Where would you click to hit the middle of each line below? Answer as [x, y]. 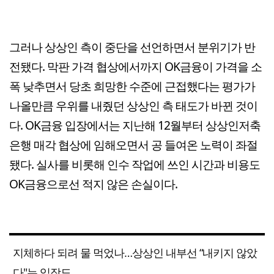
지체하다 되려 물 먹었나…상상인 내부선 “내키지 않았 [135, 252]
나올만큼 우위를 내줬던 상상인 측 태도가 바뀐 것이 [133, 105]
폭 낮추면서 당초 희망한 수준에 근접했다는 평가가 [132, 86]
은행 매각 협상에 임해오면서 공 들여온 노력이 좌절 [133, 144]
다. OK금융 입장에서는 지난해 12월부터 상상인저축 [135, 125]
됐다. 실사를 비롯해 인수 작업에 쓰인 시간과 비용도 [135, 164]
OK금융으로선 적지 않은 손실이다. [93, 183]
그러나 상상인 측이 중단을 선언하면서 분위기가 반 [132, 46]
